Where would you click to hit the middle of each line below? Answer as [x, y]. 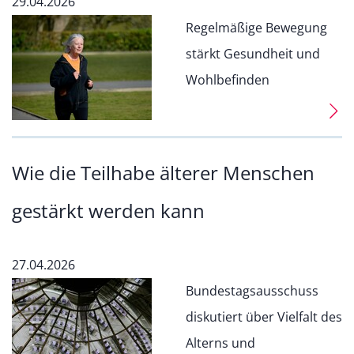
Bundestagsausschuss [252, 291]
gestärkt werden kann [108, 211]
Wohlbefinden [228, 80]
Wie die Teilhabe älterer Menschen [163, 173]
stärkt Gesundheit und [253, 54]
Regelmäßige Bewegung [256, 28]
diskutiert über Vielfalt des [264, 317]
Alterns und [220, 343]
